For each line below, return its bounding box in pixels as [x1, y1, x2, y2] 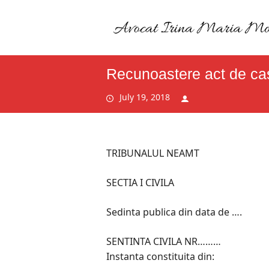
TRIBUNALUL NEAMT [106, 147, 199, 160]
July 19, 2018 [119, 91, 170, 103]
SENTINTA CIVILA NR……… [106, 235, 221, 249]
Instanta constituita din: [106, 250, 214, 264]
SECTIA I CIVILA [106, 176, 174, 190]
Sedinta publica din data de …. [106, 205, 242, 219]
